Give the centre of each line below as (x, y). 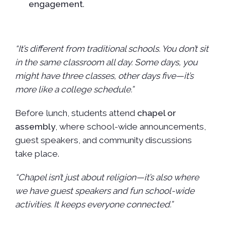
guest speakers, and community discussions (103, 140)
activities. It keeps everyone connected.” (94, 204)
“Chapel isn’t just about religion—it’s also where (107, 177)
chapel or (156, 113)
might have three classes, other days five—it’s (104, 76)
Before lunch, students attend (76, 113)
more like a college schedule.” (74, 89)
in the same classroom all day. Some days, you (106, 62)
